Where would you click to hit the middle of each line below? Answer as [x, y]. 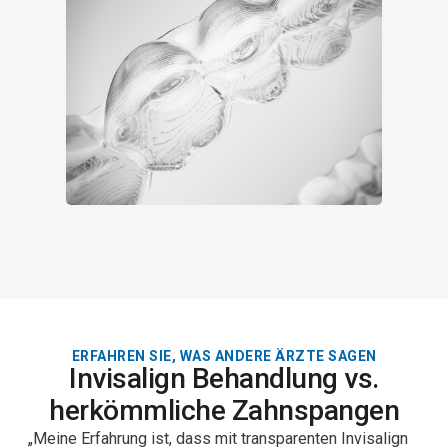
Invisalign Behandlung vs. [224, 378]
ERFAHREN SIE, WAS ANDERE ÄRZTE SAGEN [224, 355]
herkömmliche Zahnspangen [224, 410]
